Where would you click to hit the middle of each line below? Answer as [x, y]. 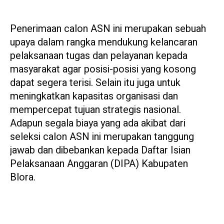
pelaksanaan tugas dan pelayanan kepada [99, 55]
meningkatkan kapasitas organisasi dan [94, 96]
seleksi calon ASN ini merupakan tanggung [102, 136]
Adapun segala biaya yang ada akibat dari [98, 123]
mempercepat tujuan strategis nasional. [95, 109]
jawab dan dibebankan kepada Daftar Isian [100, 150]
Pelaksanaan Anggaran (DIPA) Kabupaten [99, 163]
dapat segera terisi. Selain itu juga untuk [95, 82]
